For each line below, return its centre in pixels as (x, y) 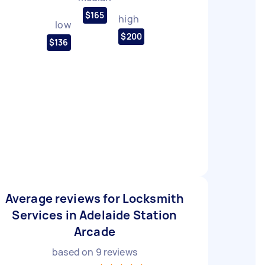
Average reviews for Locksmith (95, 198)
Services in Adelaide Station (95, 215)
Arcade (95, 232)
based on (74, 252)
